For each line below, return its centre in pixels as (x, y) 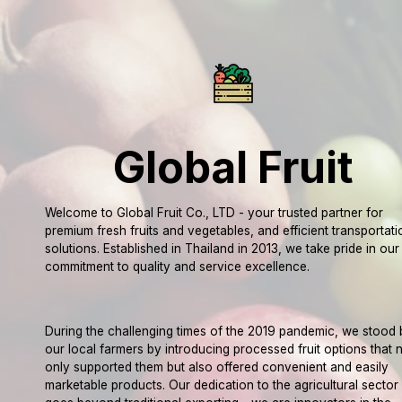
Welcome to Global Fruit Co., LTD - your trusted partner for (214, 213)
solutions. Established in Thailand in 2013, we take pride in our (222, 249)
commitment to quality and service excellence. (177, 267)
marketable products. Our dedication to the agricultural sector (221, 385)
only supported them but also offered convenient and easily (216, 367)
